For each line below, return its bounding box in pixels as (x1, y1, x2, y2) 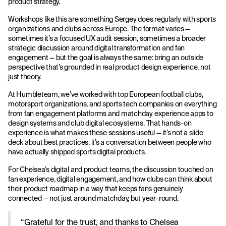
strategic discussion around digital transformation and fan (8, 44, 185, 52)
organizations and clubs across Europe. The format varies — (8, 25, 191, 33)
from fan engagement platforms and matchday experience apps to (8, 109, 213, 118)
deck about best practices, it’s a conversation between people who (8, 138, 211, 146)
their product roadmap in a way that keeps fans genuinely (8, 185, 183, 193)
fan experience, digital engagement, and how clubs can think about (8, 175, 212, 183)
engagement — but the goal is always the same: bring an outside (8, 53, 204, 62)
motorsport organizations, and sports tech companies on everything (8, 100, 217, 108)
